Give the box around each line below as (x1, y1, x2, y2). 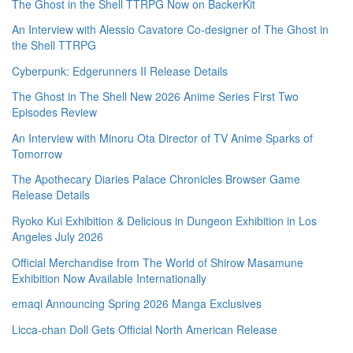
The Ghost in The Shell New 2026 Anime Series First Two (12, 88, 299, 105)
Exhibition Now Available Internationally (12, 269, 206, 286)
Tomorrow (12, 145, 62, 162)
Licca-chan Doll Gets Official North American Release (12, 321, 277, 337)
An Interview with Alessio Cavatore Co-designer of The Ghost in (12, 21, 329, 38)
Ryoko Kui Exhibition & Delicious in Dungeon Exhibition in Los (12, 213, 317, 229)
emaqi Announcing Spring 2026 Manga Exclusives (12, 295, 262, 312)
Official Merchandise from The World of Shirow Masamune (12, 254, 303, 270)
